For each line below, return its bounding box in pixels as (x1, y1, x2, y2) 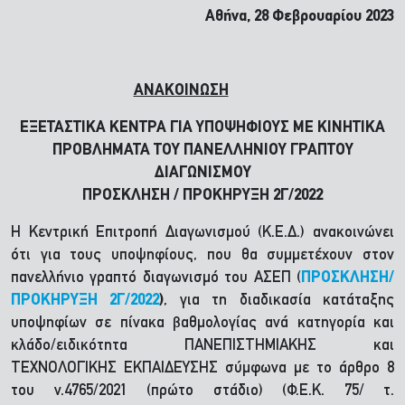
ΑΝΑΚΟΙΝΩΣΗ (133, 83, 229, 99)
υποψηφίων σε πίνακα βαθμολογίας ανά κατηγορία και (11, 316, 394, 331)
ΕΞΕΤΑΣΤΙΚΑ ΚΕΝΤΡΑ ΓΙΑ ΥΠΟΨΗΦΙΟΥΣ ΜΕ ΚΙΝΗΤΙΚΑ (20, 120, 385, 136)
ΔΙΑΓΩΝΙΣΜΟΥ (154, 165, 251, 181)
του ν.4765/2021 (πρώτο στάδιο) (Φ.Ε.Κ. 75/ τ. (11, 383, 394, 399)
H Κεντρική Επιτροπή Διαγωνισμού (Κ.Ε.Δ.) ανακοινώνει (11, 225, 394, 240)
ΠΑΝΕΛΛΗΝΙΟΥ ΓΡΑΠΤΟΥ (183, 143, 353, 158)
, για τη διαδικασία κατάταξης (164, 293, 395, 308)
